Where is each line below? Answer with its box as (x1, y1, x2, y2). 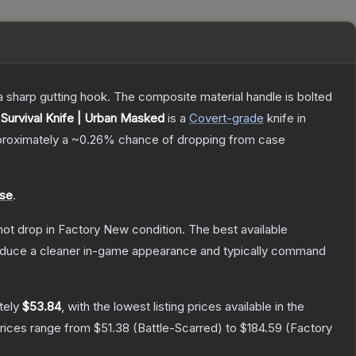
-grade (226, 110, 264, 126)
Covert (189, 110, 226, 126)
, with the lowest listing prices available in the (61, 299, 304, 315)
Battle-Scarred (137, 320, 218, 336)
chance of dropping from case (115, 132, 285, 148)
